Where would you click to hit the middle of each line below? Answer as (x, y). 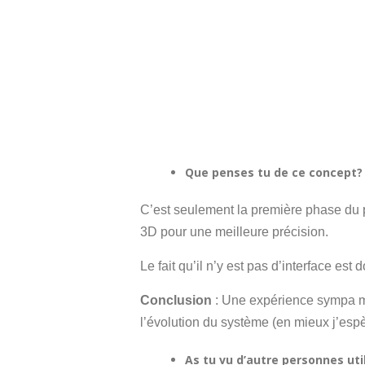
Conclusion (176, 300)
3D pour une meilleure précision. (234, 232)
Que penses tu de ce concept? (274, 172)
